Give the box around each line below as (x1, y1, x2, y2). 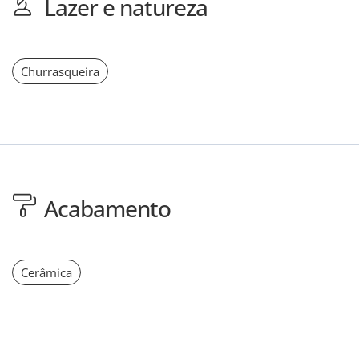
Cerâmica (21, 264, 72, 280)
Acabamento (44, 192, 171, 224)
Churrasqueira (21, 63, 99, 79)
